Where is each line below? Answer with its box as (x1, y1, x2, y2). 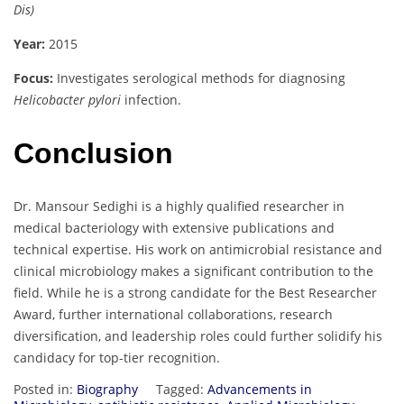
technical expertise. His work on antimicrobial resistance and (14, 241, 382, 259)
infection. (121, 91, 181, 109)
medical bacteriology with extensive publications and (14, 219, 335, 237)
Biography (77, 381, 138, 399)
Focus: (14, 69, 53, 87)
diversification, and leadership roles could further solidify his (14, 327, 382, 345)
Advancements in (207, 381, 312, 399)
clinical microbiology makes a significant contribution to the (14, 262, 373, 280)
